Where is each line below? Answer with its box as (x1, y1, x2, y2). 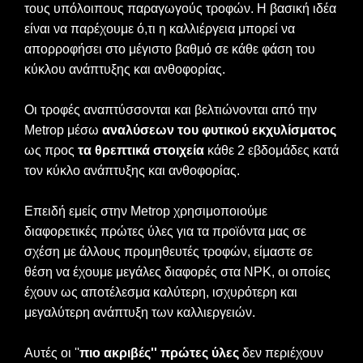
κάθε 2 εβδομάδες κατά (204, 143, 339, 157)
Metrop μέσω (24, 122, 102, 137)
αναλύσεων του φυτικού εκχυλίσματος (102, 122, 336, 137)
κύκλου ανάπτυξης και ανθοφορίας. (24, 62, 225, 76)
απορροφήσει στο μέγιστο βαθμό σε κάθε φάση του (24, 41, 315, 56)
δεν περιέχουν (239, 345, 323, 360)
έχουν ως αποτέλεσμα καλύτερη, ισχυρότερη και (24, 284, 297, 299)
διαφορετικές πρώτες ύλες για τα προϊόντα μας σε (24, 224, 306, 238)
